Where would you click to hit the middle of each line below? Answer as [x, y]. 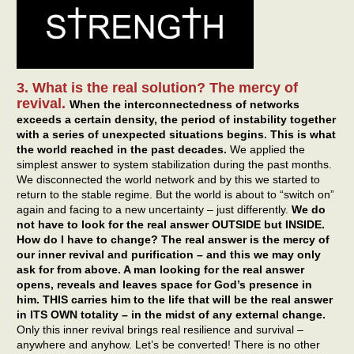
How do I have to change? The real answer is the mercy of [173, 239]
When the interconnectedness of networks [185, 104]
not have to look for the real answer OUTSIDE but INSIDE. [171, 224]
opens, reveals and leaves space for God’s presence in [164, 284]
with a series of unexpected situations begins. [142, 134]
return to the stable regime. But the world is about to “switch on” [175, 194]
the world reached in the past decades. [122, 149]
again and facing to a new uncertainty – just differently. [154, 209]
